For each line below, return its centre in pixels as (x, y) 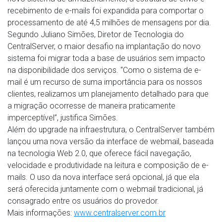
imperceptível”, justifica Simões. (63, 118)
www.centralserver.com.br (120, 213)
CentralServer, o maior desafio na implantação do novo (104, 46)
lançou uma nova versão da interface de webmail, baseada (111, 141)
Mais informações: (41, 213)
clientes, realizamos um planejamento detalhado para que (108, 94)
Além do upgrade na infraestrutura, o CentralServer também (111, 130)
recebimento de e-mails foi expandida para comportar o (106, 11)
